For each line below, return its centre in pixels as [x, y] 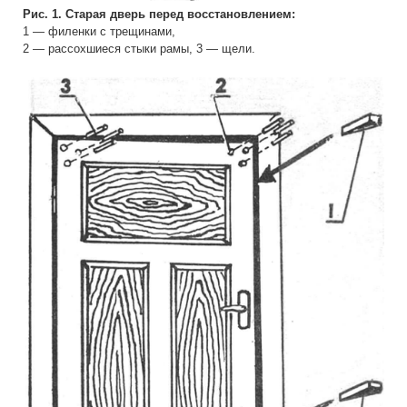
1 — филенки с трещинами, [99, 31]
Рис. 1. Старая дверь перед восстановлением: [159, 14]
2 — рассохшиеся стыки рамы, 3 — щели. [139, 48]
